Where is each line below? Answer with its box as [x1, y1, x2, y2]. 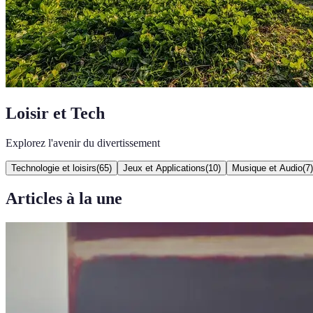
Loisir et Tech [6, 103, 105, 122]
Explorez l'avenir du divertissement [6, 136, 160, 149]
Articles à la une [6, 189, 122, 208]
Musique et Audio [232, 162, 303, 173]
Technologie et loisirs [11, 162, 96, 173]
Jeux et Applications [123, 162, 205, 173]
